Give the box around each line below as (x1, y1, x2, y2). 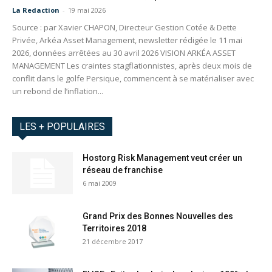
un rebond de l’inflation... (12, 86, 103, 97)
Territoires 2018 (83, 223, 146, 234)
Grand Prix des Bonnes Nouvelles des (83, 211, 233, 222)
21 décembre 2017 (83, 237, 143, 246)
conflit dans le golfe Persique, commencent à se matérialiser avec (12, 73, 254, 84)
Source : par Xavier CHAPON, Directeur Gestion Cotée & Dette (12, 22, 237, 33)
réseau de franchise (83, 165, 163, 175)
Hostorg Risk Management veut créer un (83, 153, 242, 163)
